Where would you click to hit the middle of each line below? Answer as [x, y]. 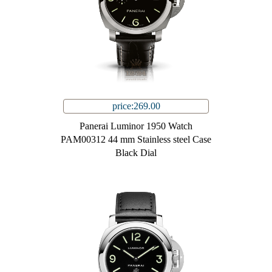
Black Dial [136, 153]
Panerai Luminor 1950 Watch [136, 126]
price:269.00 [136, 106]
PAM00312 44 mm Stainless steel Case [136, 140]
